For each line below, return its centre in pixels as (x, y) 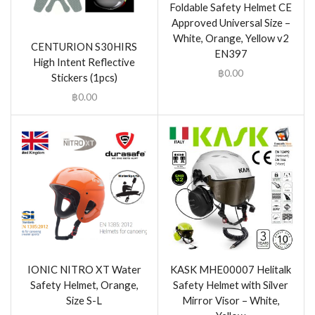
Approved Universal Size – (231, 23)
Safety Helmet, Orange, (84, 285)
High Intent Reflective (84, 62)
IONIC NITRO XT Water (84, 270)
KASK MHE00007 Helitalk (231, 270)
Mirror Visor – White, (231, 301)
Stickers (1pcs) (84, 77)
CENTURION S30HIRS (84, 46)
